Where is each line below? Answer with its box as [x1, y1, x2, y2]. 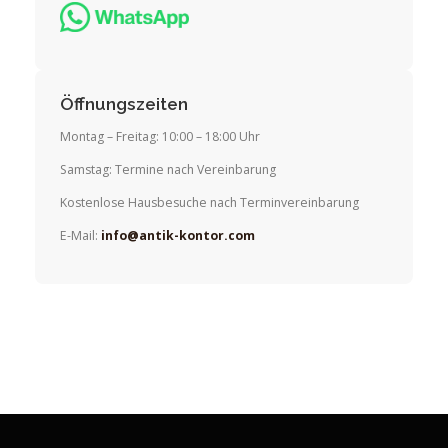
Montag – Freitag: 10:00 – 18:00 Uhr [60, 127, 260, 145]
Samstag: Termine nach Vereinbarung [60, 160, 276, 178]
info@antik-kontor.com [101, 227, 255, 245]
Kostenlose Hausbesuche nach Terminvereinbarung [60, 194, 359, 211]
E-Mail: [60, 227, 101, 245]
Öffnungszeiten [60, 93, 188, 114]
